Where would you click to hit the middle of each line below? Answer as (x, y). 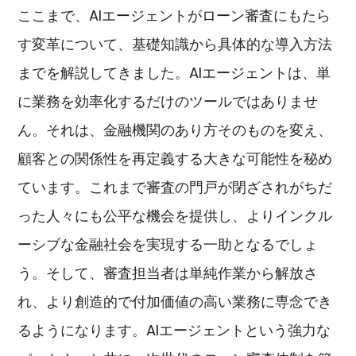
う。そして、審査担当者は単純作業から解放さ (168, 273)
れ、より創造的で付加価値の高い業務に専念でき (175, 302)
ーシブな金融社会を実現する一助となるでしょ (168, 245)
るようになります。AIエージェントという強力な (174, 331)
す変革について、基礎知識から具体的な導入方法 (175, 44)
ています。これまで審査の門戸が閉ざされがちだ (175, 188)
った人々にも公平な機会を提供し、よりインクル (175, 216)
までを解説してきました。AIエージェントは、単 (174, 73)
